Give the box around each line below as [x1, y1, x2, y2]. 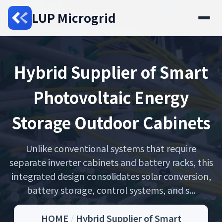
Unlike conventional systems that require [26, 142, 196, 155]
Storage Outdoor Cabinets [11, 111, 211, 134]
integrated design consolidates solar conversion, [11, 169, 211, 182]
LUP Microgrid [32, 9, 116, 26]
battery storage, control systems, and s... [27, 183, 195, 196]
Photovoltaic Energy [33, 86, 189, 109]
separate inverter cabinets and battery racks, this [9, 156, 213, 168]
